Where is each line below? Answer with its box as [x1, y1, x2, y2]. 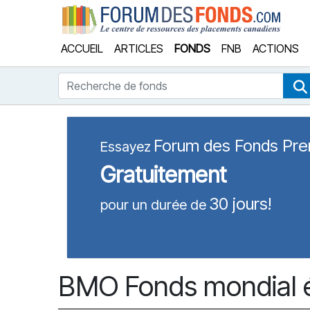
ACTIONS [253, 42, 299, 55]
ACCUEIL [61, 42, 103, 55]
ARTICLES [114, 42, 163, 55]
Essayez [100, 138, 151, 155]
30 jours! [209, 194, 271, 214]
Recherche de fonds [57, 73, 158, 87]
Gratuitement [100, 161, 226, 188]
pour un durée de [100, 197, 206, 213]
